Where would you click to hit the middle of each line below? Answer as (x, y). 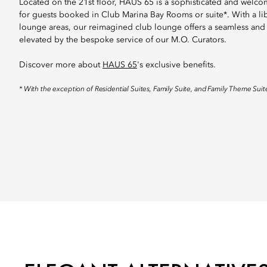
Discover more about (61, 65)
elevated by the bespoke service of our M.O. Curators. (123, 40)
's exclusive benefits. (176, 65)
